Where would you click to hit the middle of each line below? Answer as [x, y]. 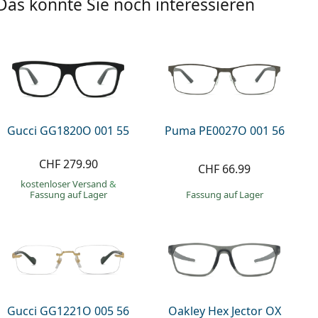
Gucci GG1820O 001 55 [68, 130]
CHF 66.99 [225, 169]
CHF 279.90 [68, 164]
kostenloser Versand [65, 183]
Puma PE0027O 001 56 [224, 130]
